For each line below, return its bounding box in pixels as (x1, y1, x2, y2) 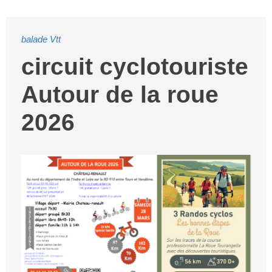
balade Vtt (21, 34, 61, 44)
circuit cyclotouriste (21, 53, 248, 80)
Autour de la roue (21, 81, 219, 107)
